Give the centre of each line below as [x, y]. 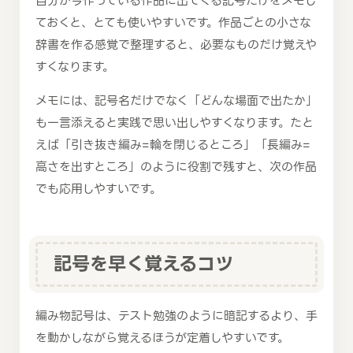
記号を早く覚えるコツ [143, 264]
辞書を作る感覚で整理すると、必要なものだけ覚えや [176, 45]
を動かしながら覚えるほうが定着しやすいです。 [162, 338]
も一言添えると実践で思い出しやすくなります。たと [175, 123]
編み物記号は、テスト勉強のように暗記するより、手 [176, 316]
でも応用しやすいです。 [98, 189]
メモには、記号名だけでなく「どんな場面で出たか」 [176, 100]
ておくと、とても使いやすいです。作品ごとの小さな [173, 22]
